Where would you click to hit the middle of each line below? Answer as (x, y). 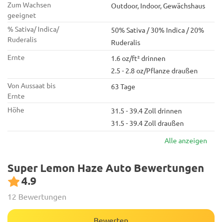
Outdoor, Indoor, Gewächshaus (158, 5)
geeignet (22, 15)
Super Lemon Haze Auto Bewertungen (106, 168)
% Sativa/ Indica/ (33, 29)
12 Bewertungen (37, 196)
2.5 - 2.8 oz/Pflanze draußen (154, 70)
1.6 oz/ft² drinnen (138, 58)
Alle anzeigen (186, 140)
